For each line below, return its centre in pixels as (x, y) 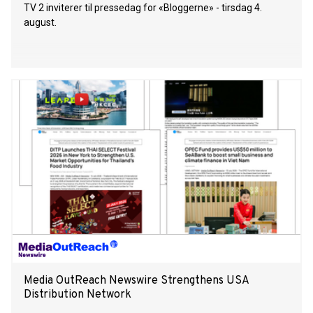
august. (40, 23)
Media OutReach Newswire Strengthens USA (136, 281)
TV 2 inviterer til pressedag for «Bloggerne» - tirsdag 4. (143, 8)
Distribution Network (78, 295)
